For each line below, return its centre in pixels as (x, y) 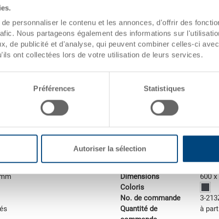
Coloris (132, 187)
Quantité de (139, 209)
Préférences (54, 88)
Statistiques (164, 88)
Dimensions (140, 177)
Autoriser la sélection (109, 149)
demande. (132, 11)
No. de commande (151, 198)
